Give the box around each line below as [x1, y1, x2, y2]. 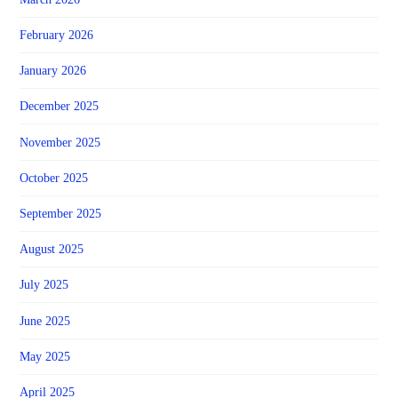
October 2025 [20, 171, 89, 185]
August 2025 [20, 243, 84, 257]
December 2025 [20, 99, 99, 114]
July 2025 [20, 278, 69, 292]
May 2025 [20, 349, 71, 363]
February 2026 [20, 28, 94, 42]
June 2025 [20, 314, 71, 328]
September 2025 [20, 206, 102, 220]
